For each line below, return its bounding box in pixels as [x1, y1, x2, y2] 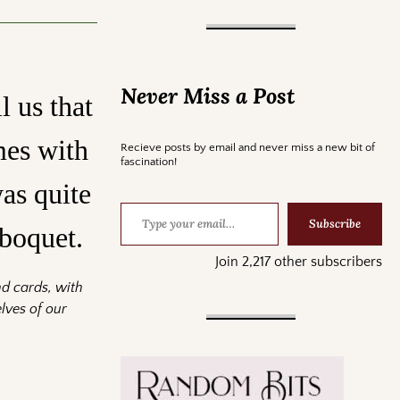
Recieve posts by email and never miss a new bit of [120, 140, 375, 154]
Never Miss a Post [120, 81, 295, 110]
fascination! [120, 154, 177, 168]
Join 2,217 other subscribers [214, 253, 382, 270]
